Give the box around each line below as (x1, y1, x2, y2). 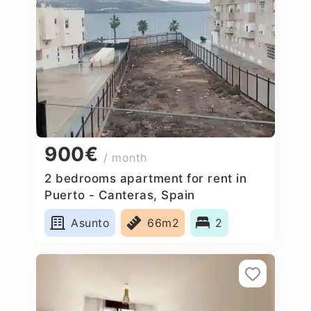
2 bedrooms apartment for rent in (44, 171, 247, 185)
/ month (103, 151, 147, 165)
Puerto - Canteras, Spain (44, 187, 195, 202)
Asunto (71, 215, 110, 230)
